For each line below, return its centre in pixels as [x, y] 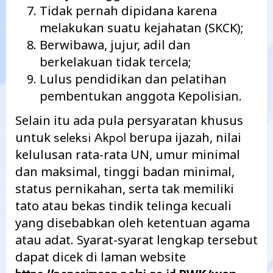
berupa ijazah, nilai [185, 137]
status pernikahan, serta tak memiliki [125, 188]
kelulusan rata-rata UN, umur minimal [128, 154]
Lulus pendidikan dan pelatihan [133, 79]
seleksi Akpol [91, 137]
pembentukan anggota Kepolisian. [141, 96]
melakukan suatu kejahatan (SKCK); [142, 28]
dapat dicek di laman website [101, 257]
